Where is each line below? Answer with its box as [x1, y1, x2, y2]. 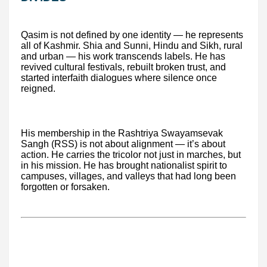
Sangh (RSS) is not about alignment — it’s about [21, 138, 225, 149]
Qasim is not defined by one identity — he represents [21, 29, 243, 40]
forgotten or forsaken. [21, 181, 110, 192]
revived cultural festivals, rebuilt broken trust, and [21, 61, 226, 72]
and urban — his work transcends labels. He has [21, 51, 225, 61]
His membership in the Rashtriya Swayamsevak [21, 128, 223, 138]
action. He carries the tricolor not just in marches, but [21, 149, 241, 160]
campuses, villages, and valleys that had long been [21, 170, 236, 181]
